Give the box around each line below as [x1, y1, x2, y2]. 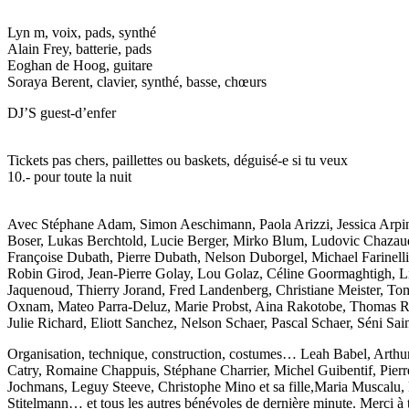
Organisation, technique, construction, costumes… [7, 346, 300, 362]
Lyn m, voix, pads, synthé [7, 25, 156, 41]
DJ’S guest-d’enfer [7, 105, 116, 121]
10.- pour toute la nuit [7, 169, 131, 185]
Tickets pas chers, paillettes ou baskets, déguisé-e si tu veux [7, 152, 348, 169]
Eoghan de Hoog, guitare [7, 58, 152, 74]
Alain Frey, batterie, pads [7, 41, 152, 58]
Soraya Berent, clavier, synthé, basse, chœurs [7, 74, 267, 90]
